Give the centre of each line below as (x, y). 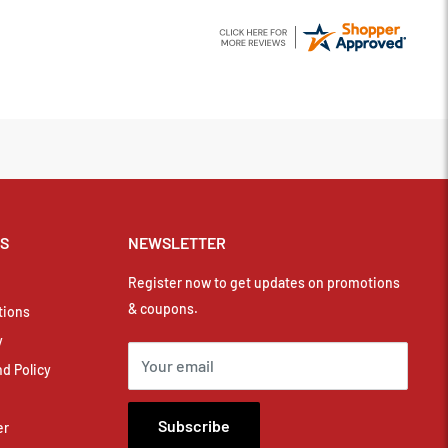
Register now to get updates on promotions (264, 282)
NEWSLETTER (177, 243)
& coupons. (163, 308)
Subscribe (194, 425)
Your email (177, 365)
